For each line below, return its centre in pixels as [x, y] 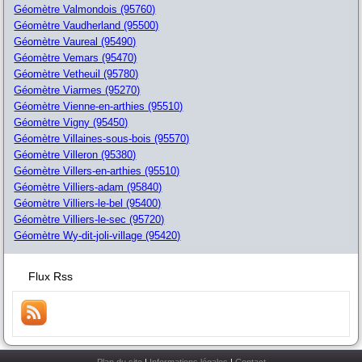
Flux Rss [51, 276]
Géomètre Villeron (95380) [75, 154]
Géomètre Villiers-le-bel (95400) [88, 203]
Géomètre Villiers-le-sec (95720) [89, 219]
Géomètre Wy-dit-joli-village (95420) [97, 235]
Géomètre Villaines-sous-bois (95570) [102, 138]
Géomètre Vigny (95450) [71, 122]
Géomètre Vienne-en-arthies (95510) [99, 106]
